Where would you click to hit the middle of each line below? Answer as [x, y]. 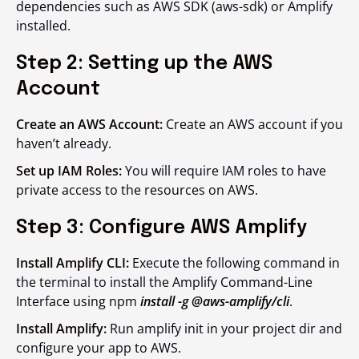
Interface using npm [78, 301]
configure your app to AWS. [99, 348]
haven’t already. [64, 143]
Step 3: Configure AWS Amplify [161, 228]
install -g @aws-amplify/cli [215, 301]
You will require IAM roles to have [224, 171]
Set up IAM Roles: [69, 171]
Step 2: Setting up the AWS [144, 64]
